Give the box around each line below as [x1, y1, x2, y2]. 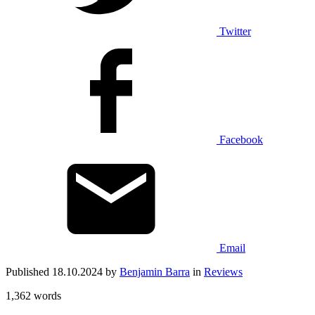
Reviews [204, 265, 243, 278]
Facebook [219, 133, 263, 146]
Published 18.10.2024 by [6, 265, 120, 278]
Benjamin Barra [120, 265, 190, 278]
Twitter [219, 25, 251, 37]
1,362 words [6, 289, 61, 302]
